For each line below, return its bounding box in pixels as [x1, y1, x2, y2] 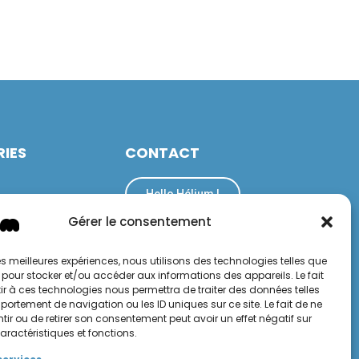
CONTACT [125, 142, 200, 163]
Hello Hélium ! [146, 187, 220, 200]
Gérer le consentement [68, 213, 212, 230]
